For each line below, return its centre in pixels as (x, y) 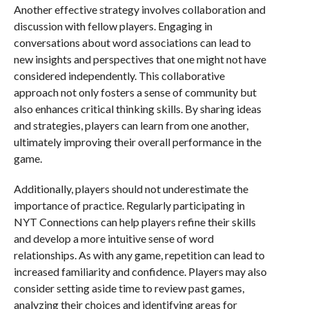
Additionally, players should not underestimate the (131, 189)
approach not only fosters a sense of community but (135, 92)
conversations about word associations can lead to (132, 43)
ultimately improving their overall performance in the (137, 142)
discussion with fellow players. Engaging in (113, 26)
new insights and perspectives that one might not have (140, 59)
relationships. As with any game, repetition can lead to (139, 255)
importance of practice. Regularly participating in (129, 206)
